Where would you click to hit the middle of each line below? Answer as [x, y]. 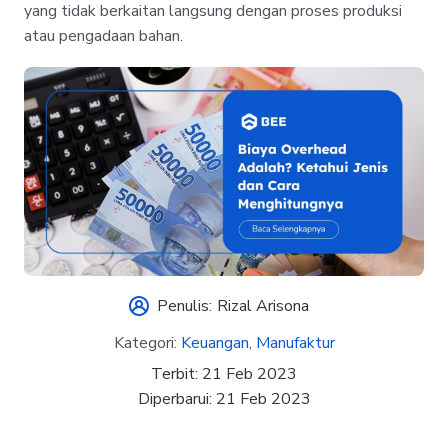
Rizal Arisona [263, 306]
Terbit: [176, 373]
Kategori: [147, 343]
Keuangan [214, 343]
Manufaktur [295, 343]
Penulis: [184, 306]
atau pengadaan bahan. [103, 35]
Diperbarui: [176, 398]
